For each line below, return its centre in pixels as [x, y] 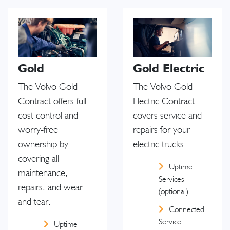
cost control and [48, 116]
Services [171, 179]
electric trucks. [162, 144]
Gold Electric [169, 68]
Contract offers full [52, 101]
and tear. [34, 202]
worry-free [38, 130]
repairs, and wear [50, 187]
